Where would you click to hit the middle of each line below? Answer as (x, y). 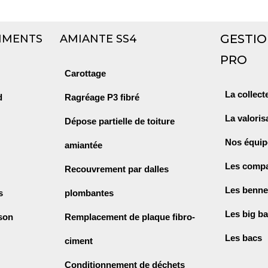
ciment (78, 241)
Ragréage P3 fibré (102, 98)
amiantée (83, 145)
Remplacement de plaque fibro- (130, 217)
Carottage (85, 74)
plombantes (89, 193)
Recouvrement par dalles (116, 169)
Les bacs (244, 238)
